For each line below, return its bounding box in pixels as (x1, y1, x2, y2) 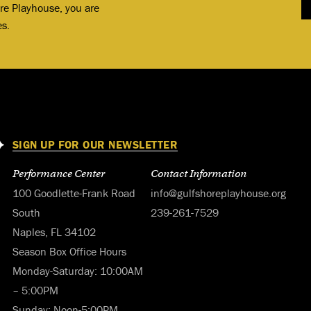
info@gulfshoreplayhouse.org (150, 186, 286, 200)
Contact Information (150, 167, 246, 180)
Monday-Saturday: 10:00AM (12, 264, 143, 278)
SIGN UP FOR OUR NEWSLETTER (12, 137, 178, 151)
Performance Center (12, 167, 105, 180)
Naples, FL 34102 (12, 225, 96, 239)
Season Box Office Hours (12, 244, 126, 258)
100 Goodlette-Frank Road (12, 186, 135, 200)
